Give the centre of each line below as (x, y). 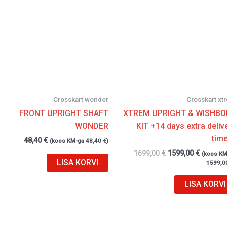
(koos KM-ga (68, 141)
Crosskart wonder (81, 99)
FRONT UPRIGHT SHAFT (64, 113)
